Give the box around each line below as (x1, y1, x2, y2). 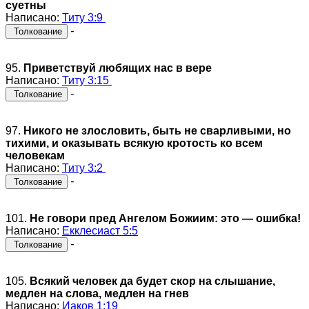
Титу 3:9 (62, 11, 106, 23)
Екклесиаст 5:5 (62, 224, 138, 237)
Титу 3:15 (62, 74, 112, 86)
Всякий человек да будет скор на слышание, (30, 275, 275, 287)
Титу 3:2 (62, 161, 106, 174)
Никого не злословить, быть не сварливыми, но (23, 124, 291, 137)
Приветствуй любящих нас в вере (23, 61, 212, 74)
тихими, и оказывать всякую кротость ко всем (6, 137, 263, 149)
